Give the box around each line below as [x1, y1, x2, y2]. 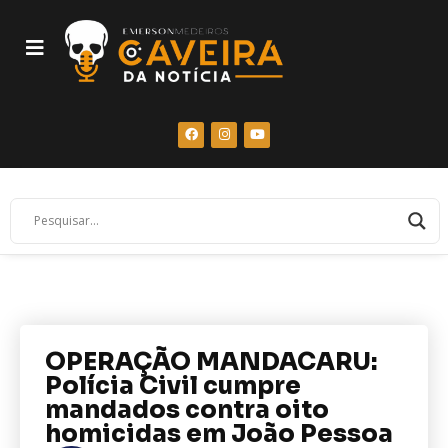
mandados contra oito [45, 394, 329, 425]
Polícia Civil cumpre [45, 370, 301, 401]
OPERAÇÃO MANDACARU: [45, 346, 377, 377]
